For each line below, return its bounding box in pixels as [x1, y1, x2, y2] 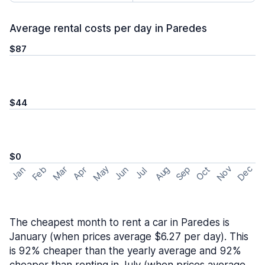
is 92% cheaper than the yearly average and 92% [9, 245, 241, 257]
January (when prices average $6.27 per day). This [9, 231, 248, 243]
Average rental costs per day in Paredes [9, 22, 207, 34]
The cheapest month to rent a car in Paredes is [9, 216, 230, 228]
